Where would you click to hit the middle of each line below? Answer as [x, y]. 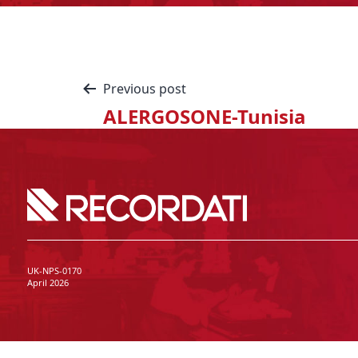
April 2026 [48, 282]
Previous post [145, 89]
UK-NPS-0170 [54, 270]
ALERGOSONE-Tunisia [205, 116]
